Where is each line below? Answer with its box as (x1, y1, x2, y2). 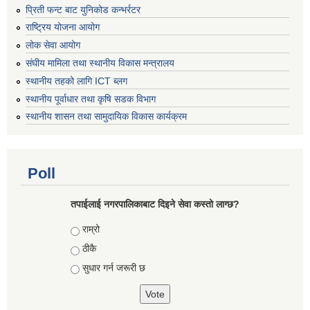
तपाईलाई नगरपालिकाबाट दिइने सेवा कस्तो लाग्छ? (71, 199, 239, 210)
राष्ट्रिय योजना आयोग (26, 21, 100, 33)
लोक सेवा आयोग (26, 39, 80, 51)
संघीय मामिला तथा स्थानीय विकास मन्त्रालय (26, 57, 174, 69)
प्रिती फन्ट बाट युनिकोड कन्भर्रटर (26, 3, 140, 15)
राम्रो (82, 224, 100, 235)
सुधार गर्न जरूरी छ (82, 262, 145, 273)
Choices (71, 224, 109, 235)
